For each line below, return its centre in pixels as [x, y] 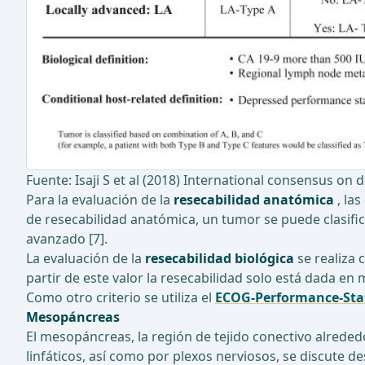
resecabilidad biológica [220, 259]
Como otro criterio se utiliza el [121, 298]
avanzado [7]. [67, 239]
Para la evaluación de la [100, 200]
